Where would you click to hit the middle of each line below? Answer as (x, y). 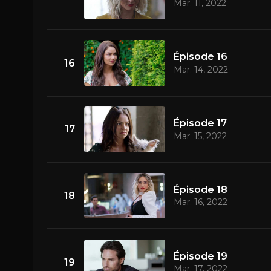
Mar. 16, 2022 (200, 202)
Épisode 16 (200, 57)
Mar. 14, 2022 (201, 69)
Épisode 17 (200, 123)
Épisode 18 (200, 189)
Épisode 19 (200, 256)
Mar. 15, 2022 (200, 136)
